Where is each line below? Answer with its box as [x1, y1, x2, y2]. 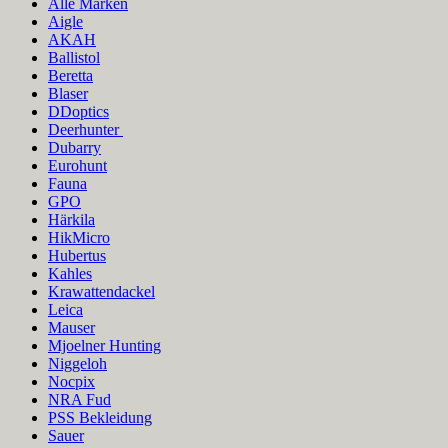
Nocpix [48, 373, 95, 391]
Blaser [48, 85, 88, 103]
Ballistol [48, 49, 100, 67]
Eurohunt [48, 157, 107, 175]
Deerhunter [48, 121, 123, 139]
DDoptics [48, 103, 109, 121]
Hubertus [48, 247, 106, 265]
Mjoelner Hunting [48, 337, 161, 355]
